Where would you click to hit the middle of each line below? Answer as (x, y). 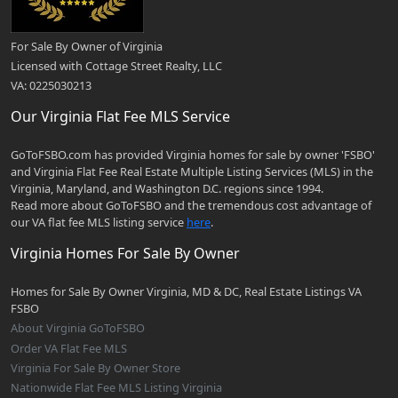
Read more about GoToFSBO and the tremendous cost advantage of (191, 206)
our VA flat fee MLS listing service (99, 223)
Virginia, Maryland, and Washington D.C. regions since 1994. (167, 189)
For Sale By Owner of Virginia (87, 46)
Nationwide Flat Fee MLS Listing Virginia (116, 387)
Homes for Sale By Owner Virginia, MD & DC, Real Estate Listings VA (186, 292)
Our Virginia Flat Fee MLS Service (120, 117)
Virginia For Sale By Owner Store (96, 367)
